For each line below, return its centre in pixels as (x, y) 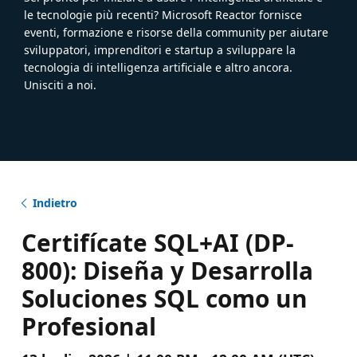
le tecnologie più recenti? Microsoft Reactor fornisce (163, 14)
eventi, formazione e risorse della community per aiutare (176, 32)
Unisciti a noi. (60, 84)
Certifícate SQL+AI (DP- (157, 242)
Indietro (55, 202)
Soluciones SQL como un (164, 298)
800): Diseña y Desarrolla (167, 270)
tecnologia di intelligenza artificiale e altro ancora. (158, 67)
